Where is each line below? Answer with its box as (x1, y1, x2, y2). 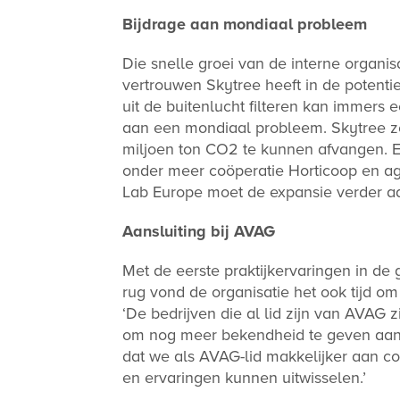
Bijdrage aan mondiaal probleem (122, 14, 367, 34)
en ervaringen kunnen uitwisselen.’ (122, 368, 366, 387)
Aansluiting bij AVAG (122, 221, 275, 241)
